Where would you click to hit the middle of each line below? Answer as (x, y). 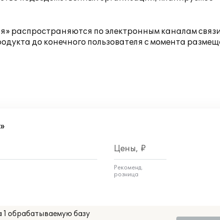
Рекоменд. (128, 168)
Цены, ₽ (130, 149)
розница (126, 175)
